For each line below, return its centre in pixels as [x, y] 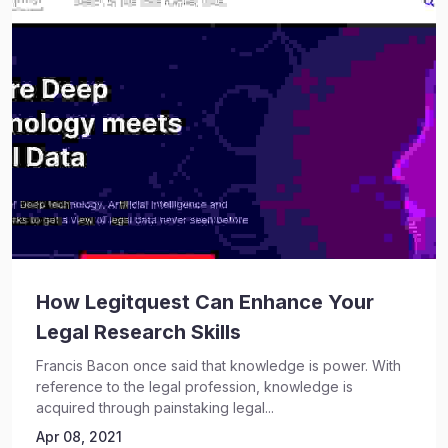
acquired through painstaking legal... [155, 407]
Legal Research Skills [138, 331]
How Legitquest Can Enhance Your [205, 301]
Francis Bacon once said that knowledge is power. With [218, 365]
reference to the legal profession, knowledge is [194, 386]
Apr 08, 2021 [79, 436]
